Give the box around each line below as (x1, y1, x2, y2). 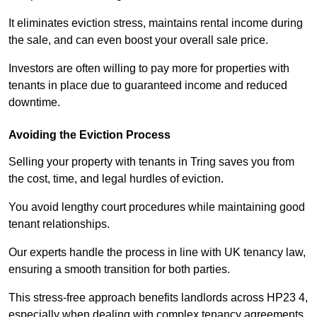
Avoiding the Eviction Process (8, 129, 171, 142)
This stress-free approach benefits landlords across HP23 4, (8, 292, 308, 304)
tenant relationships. (8, 218, 110, 231)
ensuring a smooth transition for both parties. (8, 263, 230, 276)
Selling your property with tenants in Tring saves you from (8, 156, 294, 168)
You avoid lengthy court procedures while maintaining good (8, 201, 305, 214)
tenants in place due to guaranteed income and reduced (8, 79, 287, 92)
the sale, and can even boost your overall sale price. (8, 34, 268, 47)
